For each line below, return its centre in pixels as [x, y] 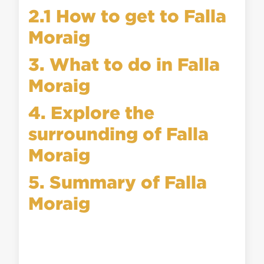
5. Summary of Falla [118, 182]
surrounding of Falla [119, 133]
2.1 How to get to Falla [128, 16]
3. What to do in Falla [124, 64]
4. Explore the [92, 112]
